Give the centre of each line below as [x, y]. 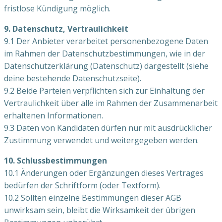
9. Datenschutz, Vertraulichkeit [66, 28]
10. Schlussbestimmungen [55, 160]
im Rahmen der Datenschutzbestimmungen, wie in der [105, 53]
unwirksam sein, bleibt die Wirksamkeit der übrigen [100, 210]
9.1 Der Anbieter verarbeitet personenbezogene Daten [106, 41]
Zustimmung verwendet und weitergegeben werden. [101, 140]
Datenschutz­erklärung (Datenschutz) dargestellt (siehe [106, 66]
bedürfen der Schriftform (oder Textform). [82, 185]
